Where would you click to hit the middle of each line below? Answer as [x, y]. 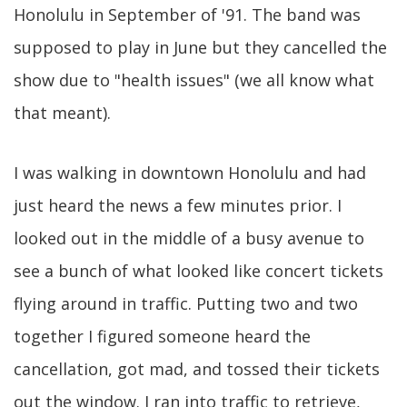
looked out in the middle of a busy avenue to [189, 238]
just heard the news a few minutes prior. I [178, 205]
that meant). [62, 113]
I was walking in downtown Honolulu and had [190, 173]
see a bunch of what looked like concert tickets [199, 271]
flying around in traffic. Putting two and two [186, 303]
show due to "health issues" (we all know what [194, 80]
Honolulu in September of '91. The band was [187, 15]
